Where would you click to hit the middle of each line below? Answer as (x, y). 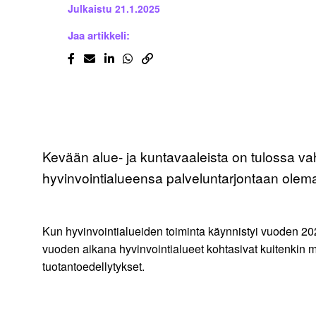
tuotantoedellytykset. (96, 267)
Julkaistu (90, 9)
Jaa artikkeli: (99, 36)
